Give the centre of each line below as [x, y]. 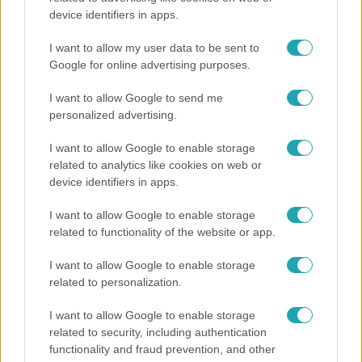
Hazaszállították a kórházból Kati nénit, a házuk [170, 303]
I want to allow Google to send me [136, 98]
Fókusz [34, 272]
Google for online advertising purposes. [150, 65]
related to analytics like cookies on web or [156, 165]
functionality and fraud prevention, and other [162, 349]
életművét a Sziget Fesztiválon [115, 46]
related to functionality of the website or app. [162, 232]
